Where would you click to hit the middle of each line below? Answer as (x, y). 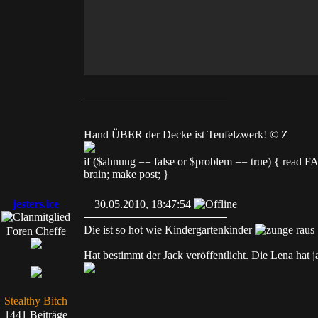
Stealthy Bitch (36, 301)
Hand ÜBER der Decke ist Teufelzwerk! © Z (186, 135)
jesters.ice (36, 204)
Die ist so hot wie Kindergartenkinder (169, 230)
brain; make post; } (126, 174)
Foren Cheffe (36, 231)
